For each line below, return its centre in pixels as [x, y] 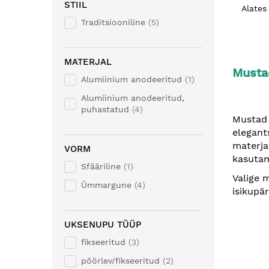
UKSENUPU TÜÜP [103, 225]
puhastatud [105, 109]
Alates [254, 8]
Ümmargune [106, 185]
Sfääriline [101, 166]
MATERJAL [88, 62]
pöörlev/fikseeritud [120, 261]
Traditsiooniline [113, 22]
